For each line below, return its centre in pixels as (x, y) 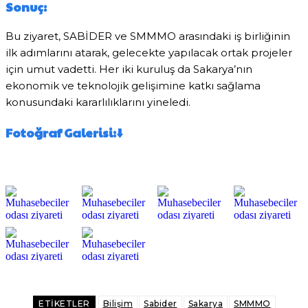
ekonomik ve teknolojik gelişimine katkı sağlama (133, 86)
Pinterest (186, 276)
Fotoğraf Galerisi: (61, 132)
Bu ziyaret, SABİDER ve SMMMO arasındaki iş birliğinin (148, 36)
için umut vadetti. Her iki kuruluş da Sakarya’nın (129, 69)
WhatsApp (270, 276)
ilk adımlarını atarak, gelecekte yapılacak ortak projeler (149, 53)
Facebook (54, 276)
